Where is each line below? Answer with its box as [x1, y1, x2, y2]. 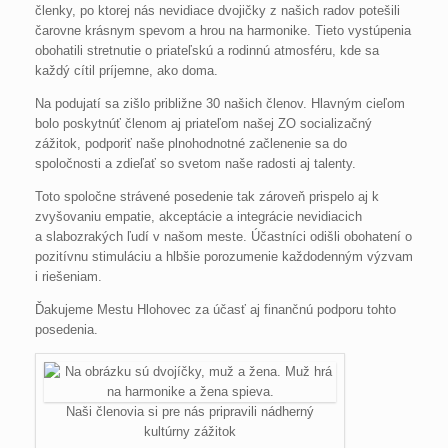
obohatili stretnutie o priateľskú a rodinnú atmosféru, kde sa [35, 43, 379, 59]
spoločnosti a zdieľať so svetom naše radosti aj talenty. [35, 156, 356, 172]
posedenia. [35, 322, 98, 338]
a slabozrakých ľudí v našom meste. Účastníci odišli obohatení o [35, 229, 412, 245]
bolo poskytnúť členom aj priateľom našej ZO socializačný [35, 116, 372, 132]
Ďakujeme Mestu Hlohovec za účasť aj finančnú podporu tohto [35, 302, 396, 318]
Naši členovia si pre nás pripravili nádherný [66, 404, 314, 420]
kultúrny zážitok [144, 424, 236, 440]
